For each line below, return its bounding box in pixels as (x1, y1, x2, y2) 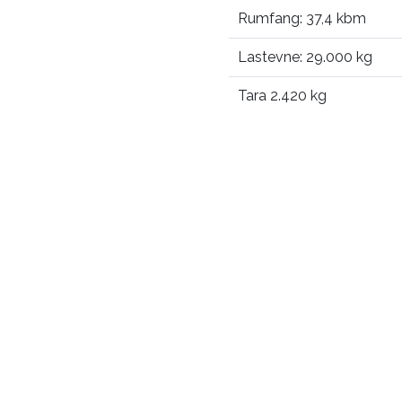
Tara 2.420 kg (237, 87, 327, 104)
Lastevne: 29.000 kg (237, 48, 372, 66)
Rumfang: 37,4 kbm (237, 10, 366, 27)
